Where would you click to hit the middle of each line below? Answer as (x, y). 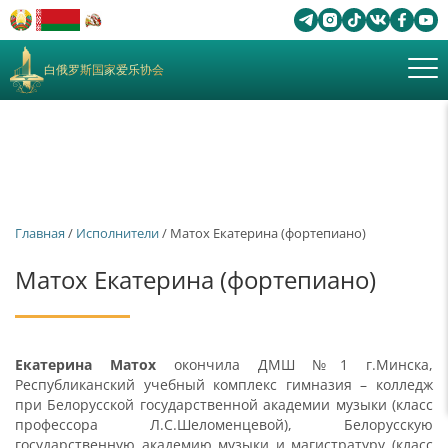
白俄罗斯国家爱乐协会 (104, 69)
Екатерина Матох (85, 364)
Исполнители (117, 233)
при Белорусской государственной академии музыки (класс (224, 404)
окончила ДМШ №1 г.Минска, (294, 364)
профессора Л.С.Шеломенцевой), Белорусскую (224, 424)
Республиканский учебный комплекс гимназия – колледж (224, 384)
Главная (40, 233)
